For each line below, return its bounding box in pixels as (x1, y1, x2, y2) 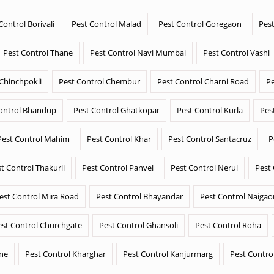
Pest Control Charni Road (157, 76, 249, 87)
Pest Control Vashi (203, 47, 270, 58)
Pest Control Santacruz (168, 133, 251, 144)
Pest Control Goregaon (158, 18, 242, 29)
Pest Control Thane (3, 47, 73, 58)
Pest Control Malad (72, 18, 141, 29)
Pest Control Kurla (177, 105, 243, 116)
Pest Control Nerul (171, 162, 238, 173)
